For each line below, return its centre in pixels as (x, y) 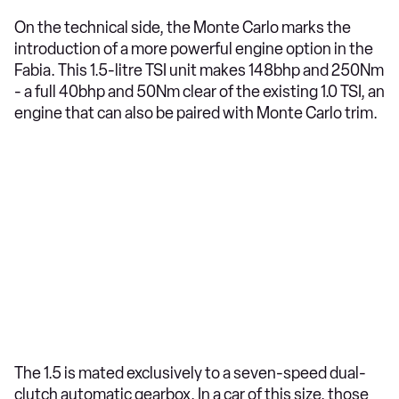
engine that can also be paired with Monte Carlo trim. (197, 113)
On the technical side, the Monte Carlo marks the (183, 27)
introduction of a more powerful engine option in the (194, 49)
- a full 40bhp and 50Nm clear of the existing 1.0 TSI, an (199, 91)
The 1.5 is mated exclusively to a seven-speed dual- (190, 373)
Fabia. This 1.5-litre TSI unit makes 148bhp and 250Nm (199, 70)
